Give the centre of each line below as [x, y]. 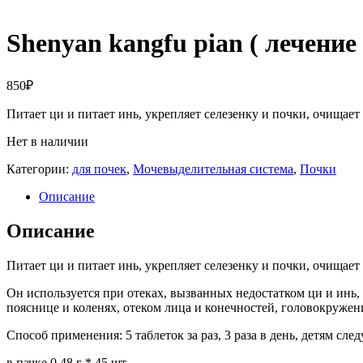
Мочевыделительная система [213, 169]
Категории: [39, 169]
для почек [99, 169]
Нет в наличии [47, 141]
